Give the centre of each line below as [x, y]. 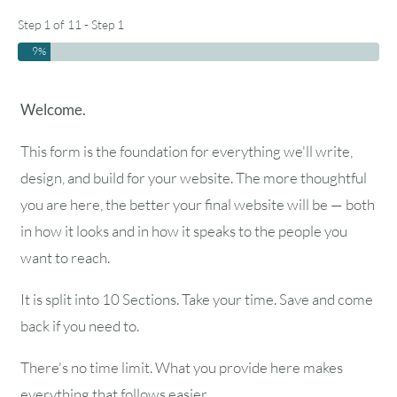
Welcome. [53, 109]
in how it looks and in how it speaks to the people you [184, 230]
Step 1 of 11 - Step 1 [71, 24]
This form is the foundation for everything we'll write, [187, 151]
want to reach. [65, 257]
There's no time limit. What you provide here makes [182, 367]
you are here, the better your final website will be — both [198, 204]
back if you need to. [81, 325]
